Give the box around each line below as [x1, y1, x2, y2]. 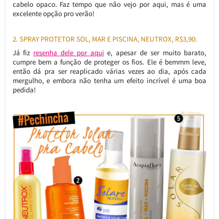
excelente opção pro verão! [12, 8, 94, 18]
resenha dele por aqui [33, 47, 104, 57]
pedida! [12, 85, 36, 94]
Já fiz [12, 47, 34, 57]
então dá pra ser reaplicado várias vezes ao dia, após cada [12, 66, 207, 76]
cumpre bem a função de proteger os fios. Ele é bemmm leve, [12, 57, 207, 66]
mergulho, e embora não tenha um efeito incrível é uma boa [12, 75, 207, 85]
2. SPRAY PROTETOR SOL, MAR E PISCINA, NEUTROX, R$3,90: [12, 34, 197, 44]
